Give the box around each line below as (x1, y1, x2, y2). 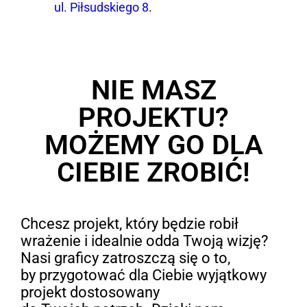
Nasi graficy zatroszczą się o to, (20, 249, 230, 267)
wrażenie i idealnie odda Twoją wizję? (20, 232, 268, 250)
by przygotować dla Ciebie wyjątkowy (20, 267, 267, 284)
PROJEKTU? (78, 101, 229, 134)
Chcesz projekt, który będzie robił (20, 215, 238, 233)
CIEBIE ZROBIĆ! (57, 156, 250, 189)
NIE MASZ (90, 74, 217, 107)
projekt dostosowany (20, 284, 160, 302)
